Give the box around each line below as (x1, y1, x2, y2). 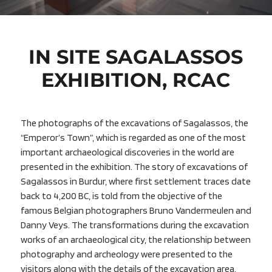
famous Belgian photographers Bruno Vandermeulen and (20, 205, 251, 217)
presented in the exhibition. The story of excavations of (20, 161, 248, 173)
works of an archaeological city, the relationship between (20, 234, 251, 246)
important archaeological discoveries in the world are (20, 146, 234, 158)
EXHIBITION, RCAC (41, 68, 231, 92)
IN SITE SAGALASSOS (29, 45, 243, 69)
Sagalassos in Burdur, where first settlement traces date (20, 175, 251, 188)
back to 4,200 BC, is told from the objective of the (20, 190, 222, 202)
